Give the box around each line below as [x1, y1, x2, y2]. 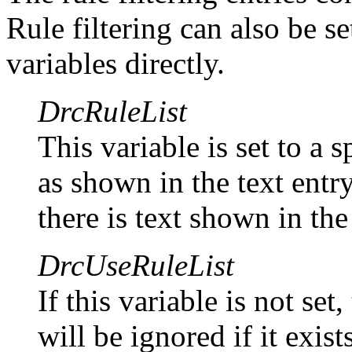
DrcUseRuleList [38, 247, 234, 282]
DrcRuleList [38, 93, 187, 128]
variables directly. [6, 46, 225, 80]
